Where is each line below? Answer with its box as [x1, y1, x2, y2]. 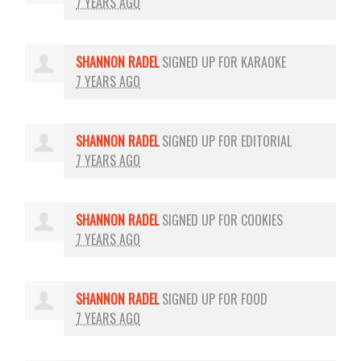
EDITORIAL [241, 131, 293, 151]
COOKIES [241, 210, 284, 230]
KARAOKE [241, 52, 287, 72]
